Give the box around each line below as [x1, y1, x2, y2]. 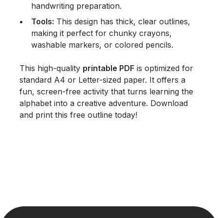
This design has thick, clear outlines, [54, 17, 190, 27]
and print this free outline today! [19, 110, 137, 120]
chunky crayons [109, 28, 169, 38]
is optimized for [134, 63, 193, 73]
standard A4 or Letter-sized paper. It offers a [19, 75, 185, 85]
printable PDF [83, 63, 134, 73]
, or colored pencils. [99, 40, 173, 50]
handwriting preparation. [31, 1, 122, 11]
